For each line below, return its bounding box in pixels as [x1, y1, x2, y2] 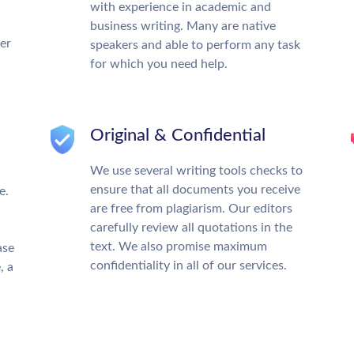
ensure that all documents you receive [90, 183, 300, 196]
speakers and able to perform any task [90, 39, 300, 51]
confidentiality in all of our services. [90, 259, 287, 272]
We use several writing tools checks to [90, 164, 303, 177]
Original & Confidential [90, 126, 265, 144]
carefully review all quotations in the [90, 221, 292, 234]
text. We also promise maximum [90, 240, 267, 253]
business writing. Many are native [90, 20, 276, 32]
